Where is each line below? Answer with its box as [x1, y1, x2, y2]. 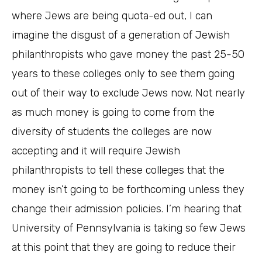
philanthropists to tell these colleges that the [12, 164, 225, 177]
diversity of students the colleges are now [12, 125, 212, 139]
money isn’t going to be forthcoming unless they [12, 183, 244, 196]
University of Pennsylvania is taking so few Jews [12, 222, 246, 235]
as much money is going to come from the [12, 106, 215, 119]
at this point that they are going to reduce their [12, 241, 236, 254]
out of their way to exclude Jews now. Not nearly [12, 87, 245, 100]
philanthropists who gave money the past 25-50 [12, 48, 244, 61]
